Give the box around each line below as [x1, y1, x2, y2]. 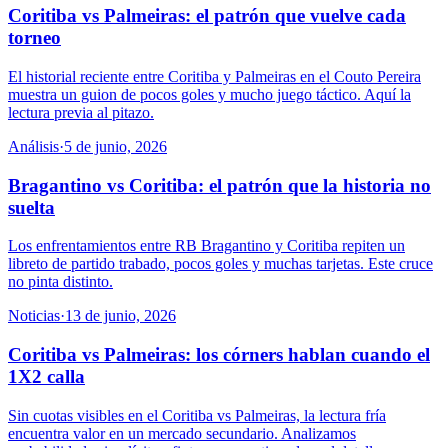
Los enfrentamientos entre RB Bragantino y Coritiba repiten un [8, 237, 405, 255]
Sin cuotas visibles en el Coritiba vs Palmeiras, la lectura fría [8, 406, 386, 424]
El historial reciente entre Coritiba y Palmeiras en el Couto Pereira [8, 67, 421, 85]
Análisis [8, 137, 59, 155]
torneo [8, 27, 61, 49]
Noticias [8, 307, 60, 325]
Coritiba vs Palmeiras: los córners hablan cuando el [8, 343, 430, 365]
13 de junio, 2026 [65, 307, 176, 325]
